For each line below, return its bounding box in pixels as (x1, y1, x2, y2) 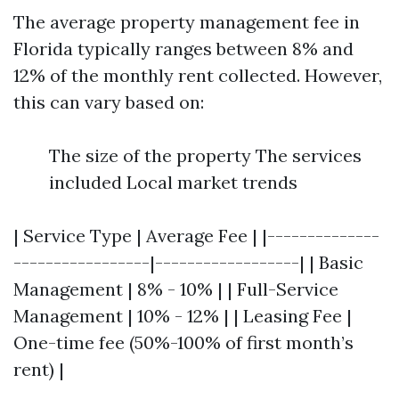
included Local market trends (49, 171, 297, 193)
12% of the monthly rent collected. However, (13, 64, 382, 86)
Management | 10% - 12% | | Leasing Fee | (13, 305, 352, 327)
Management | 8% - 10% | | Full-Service (13, 278, 338, 300)
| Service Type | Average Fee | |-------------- (13, 224, 379, 247)
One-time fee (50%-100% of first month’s (13, 331, 354, 354)
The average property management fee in (13, 11, 360, 33)
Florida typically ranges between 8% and (13, 37, 354, 60)
